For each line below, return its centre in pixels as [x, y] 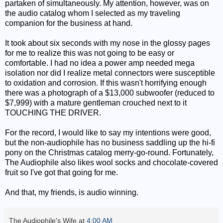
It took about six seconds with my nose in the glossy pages [108, 43]
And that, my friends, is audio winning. [72, 192]
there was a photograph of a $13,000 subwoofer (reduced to [110, 93]
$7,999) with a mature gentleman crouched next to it [96, 103]
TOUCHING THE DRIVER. [53, 112]
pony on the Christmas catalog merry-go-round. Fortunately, [109, 152]
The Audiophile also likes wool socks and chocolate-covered [111, 162]
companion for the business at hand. [69, 23]
